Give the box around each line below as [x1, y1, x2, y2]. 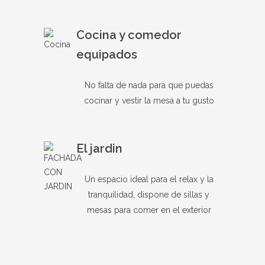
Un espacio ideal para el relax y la [84, 174, 214, 184]
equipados [76, 47, 137, 62]
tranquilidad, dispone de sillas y [88, 189, 209, 199]
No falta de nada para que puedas [84, 80, 214, 90]
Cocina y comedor [76, 27, 182, 42]
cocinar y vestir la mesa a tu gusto [83, 95, 214, 105]
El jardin [76, 141, 122, 156]
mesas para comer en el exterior [86, 205, 211, 215]
